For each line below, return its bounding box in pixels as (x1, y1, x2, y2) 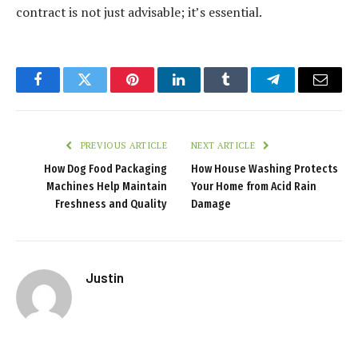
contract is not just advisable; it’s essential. (16, 3, 262, 22)
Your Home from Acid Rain (191, 180, 316, 194)
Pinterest (130, 84, 181, 99)
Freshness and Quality (55, 197, 167, 212)
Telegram (272, 84, 327, 99)
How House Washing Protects (191, 162, 338, 177)
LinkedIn (177, 84, 231, 99)
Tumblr (225, 84, 268, 99)
